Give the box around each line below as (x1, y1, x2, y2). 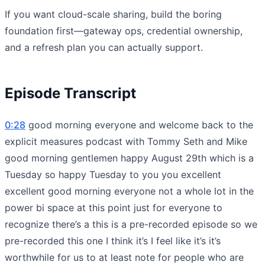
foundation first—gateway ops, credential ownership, (5, 24, 243, 37)
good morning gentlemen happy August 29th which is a (5, 151, 254, 164)
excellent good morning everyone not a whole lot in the (5, 185, 254, 197)
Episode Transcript (5, 84, 136, 102)
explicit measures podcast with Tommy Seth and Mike (5, 135, 247, 147)
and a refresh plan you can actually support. (5, 41, 203, 53)
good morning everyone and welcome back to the (25, 118, 253, 131)
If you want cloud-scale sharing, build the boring (5, 8, 222, 20)
